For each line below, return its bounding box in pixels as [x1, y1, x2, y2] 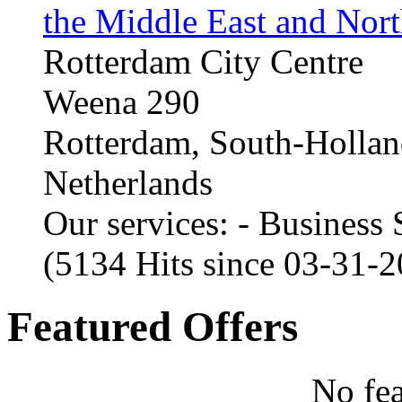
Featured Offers [7, 303, 298, 351]
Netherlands [43, 162, 213, 202]
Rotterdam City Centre [43, 41, 363, 81]
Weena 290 [43, 82, 200, 121]
